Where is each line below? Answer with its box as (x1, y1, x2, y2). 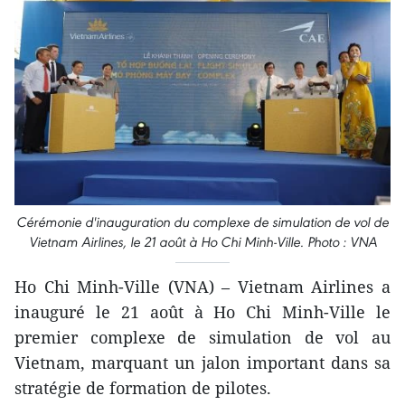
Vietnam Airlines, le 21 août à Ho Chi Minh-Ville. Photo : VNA (28, 233, 377, 251)
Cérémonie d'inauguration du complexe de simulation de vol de (16, 213, 389, 231)
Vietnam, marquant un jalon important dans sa (14, 352, 391, 374)
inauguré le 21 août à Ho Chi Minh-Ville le (14, 301, 391, 324)
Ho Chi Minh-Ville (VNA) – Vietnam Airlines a (14, 276, 391, 298)
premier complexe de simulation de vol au (14, 326, 391, 349)
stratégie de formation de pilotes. (14, 377, 271, 400)
